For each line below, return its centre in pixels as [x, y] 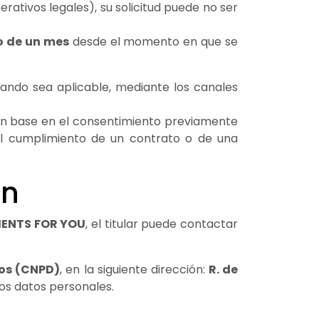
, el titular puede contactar [162, 224]
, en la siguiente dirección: [134, 269]
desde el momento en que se [153, 41]
